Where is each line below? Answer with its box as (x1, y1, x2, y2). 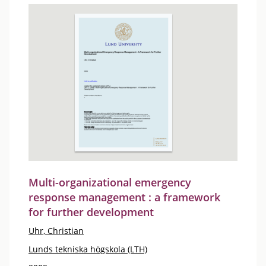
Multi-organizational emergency (28, 175, 191, 189)
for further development (28, 204, 154, 219)
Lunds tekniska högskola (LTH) (28, 243, 147, 255)
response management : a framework (28, 189, 220, 204)
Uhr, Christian (28, 224, 84, 236)
